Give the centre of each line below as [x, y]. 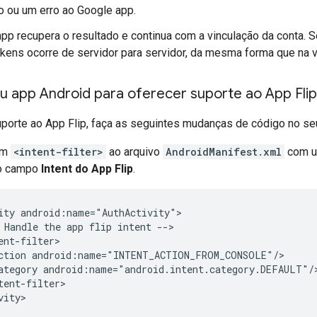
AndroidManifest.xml [224, 151]
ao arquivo [134, 151]
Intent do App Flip [87, 168]
